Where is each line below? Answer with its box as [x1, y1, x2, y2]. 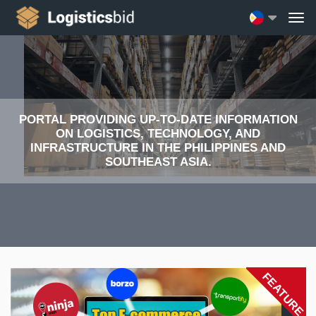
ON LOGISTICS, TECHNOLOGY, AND [56, 127, 260, 140]
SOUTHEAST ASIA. [104, 155, 212, 169]
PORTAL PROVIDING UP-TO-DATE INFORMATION [18, 113, 298, 126]
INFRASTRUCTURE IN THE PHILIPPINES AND [30, 141, 286, 154]
